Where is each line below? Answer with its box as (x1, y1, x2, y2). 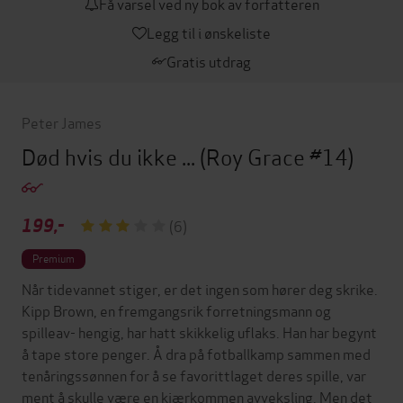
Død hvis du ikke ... (22, 139, 200, 172)
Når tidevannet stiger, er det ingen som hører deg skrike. (22, 277, 378, 299)
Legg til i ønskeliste (147, 21, 271, 42)
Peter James (22, 111, 102, 132)
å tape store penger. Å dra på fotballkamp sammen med (22, 342, 371, 363)
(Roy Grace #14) (200, 139, 354, 172)
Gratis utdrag (166, 49, 251, 71)
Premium (32, 249, 75, 265)
